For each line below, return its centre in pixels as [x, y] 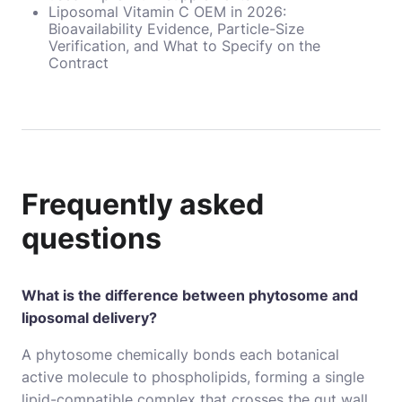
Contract [79, 62]
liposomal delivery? [89, 317]
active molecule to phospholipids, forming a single [193, 376]
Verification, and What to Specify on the [184, 45]
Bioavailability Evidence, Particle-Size [176, 28]
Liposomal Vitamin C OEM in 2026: [167, 11]
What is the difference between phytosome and [190, 295]
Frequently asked [143, 204]
